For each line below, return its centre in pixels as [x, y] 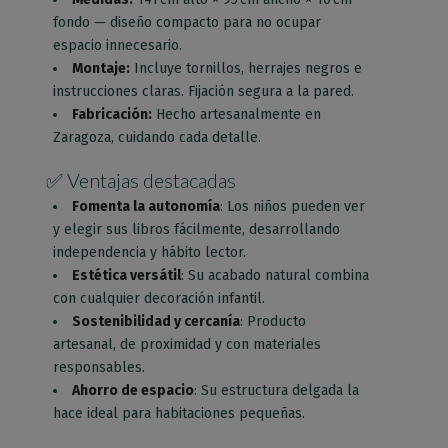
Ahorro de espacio [133, 390]
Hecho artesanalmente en [237, 114]
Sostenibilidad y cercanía [156, 321]
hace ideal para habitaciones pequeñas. [179, 413]
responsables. [99, 367]
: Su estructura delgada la [277, 390]
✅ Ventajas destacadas [141, 179]
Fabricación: [112, 114]
